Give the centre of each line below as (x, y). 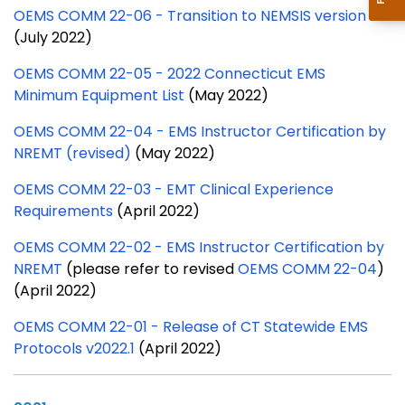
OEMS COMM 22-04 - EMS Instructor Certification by (200, 131)
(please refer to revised (150, 268)
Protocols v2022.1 (74, 348)
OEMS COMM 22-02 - (90, 247)
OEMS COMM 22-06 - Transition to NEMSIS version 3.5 (202, 15)
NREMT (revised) (72, 153)
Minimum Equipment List (99, 95)
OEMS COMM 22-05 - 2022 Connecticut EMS (170, 73)
